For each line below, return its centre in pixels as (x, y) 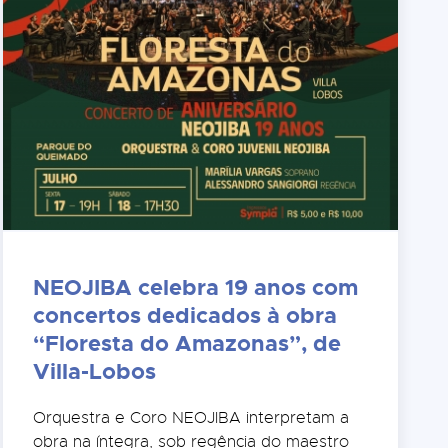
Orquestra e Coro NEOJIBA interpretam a (191, 418)
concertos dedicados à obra (185, 316)
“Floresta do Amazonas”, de (187, 344)
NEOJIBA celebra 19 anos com (196, 288)
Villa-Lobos (95, 372)
